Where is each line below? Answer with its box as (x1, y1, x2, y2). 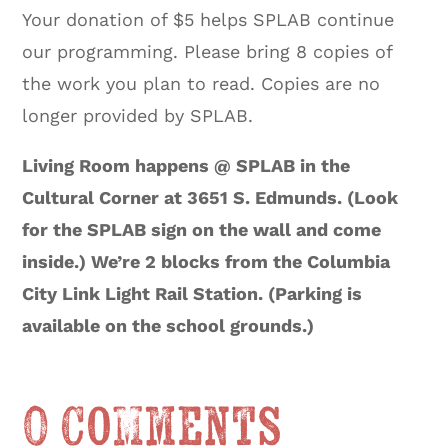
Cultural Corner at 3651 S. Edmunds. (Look (22, 186, 399, 208)
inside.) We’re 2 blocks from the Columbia (22, 250, 391, 272)
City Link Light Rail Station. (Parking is (22, 282, 363, 304)
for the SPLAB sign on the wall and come (22, 218, 382, 240)
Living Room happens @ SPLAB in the (22, 154, 351, 176)
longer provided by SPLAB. (22, 104, 254, 126)
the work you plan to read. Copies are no (22, 72, 381, 94)
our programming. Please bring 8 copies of (22, 40, 393, 62)
